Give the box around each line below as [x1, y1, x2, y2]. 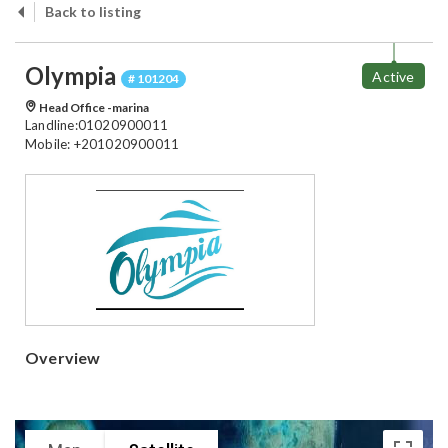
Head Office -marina [37, 100, 149, 116]
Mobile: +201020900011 [25, 136, 180, 153]
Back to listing [45, 3, 141, 21]
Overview [25, 348, 101, 368]
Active [372, 67, 415, 85]
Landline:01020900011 [25, 117, 168, 134]
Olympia [25, 61, 121, 91]
